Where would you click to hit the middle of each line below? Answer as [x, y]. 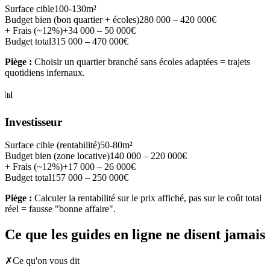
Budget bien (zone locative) [57, 156]
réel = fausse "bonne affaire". [60, 209]
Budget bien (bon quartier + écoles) [72, 19]
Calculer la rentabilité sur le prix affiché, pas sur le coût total [147, 198]
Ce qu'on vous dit [46, 261]
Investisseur [33, 122]
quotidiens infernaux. [45, 72]
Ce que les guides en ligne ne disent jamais [135, 235]
